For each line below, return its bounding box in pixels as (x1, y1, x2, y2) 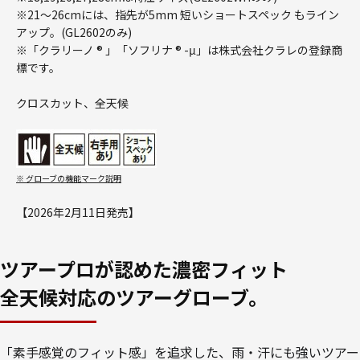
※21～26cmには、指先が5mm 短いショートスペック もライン (16, 6, 339, 23)
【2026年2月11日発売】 (16, 204, 140, 221)
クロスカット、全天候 (16, 95, 129, 112)
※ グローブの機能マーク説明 (16, 172, 121, 185)
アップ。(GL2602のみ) (16, 24, 132, 41)
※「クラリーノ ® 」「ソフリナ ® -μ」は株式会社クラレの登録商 (16, 42, 342, 59)
